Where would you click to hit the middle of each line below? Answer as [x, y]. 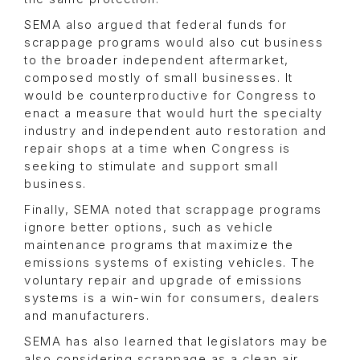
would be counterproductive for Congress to [170, 96]
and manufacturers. [87, 316]
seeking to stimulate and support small [151, 167]
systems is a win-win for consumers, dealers [172, 299]
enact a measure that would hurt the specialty [174, 114]
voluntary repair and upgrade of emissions [164, 281]
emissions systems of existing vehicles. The [170, 263]
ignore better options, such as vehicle [149, 228]
